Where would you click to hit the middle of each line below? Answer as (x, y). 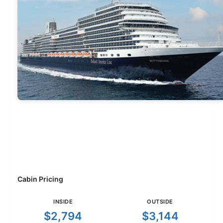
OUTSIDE (160, 202)
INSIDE (63, 202)
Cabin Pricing (40, 179)
